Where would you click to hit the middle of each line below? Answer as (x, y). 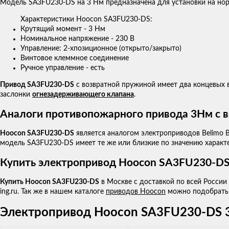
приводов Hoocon (136, 192)
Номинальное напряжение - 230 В (77, 39)
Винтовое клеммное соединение (75, 59)
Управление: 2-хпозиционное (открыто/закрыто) (101, 49)
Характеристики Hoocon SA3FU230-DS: (86, 20)
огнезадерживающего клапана (83, 95)
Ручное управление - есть (63, 68)
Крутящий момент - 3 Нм (63, 29)
